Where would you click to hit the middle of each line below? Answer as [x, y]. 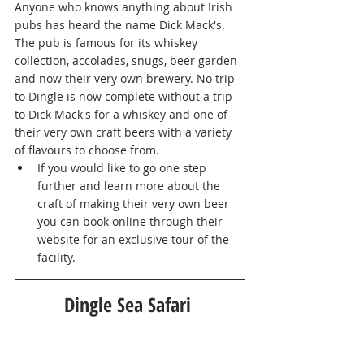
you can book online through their [132, 222]
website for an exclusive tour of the [135, 240]
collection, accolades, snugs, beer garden [128, 61]
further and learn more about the [130, 186]
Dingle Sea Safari [130, 305]
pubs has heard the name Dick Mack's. [121, 25]
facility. [58, 258]
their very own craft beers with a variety [125, 132]
